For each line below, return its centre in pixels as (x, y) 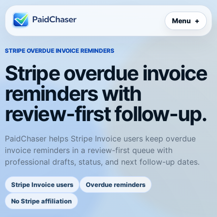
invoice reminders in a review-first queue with (89, 150)
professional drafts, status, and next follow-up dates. (102, 162)
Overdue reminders (116, 185)
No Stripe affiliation (41, 201)
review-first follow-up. (106, 114)
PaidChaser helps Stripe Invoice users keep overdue (100, 139)
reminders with (73, 93)
